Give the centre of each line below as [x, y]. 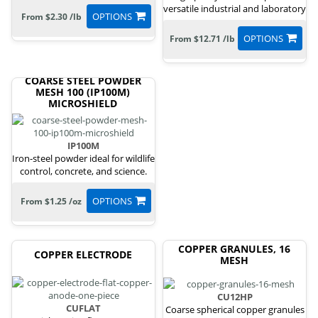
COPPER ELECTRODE [83, 255]
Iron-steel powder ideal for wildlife [83, 159]
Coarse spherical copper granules [235, 309]
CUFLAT [83, 308]
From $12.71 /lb [202, 39]
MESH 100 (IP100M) [83, 92]
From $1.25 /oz [51, 202]
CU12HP [235, 296]
